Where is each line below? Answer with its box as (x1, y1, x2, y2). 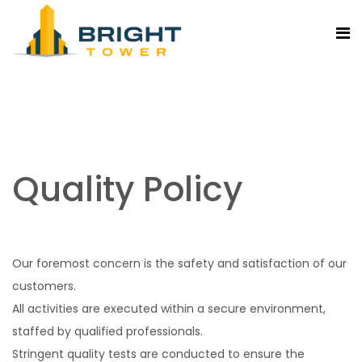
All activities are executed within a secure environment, (12, 301, 326, 317)
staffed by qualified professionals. (12, 323, 203, 339)
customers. (12, 278, 76, 294)
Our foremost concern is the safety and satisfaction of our (12, 255, 347, 271)
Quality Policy (12, 166, 242, 213)
